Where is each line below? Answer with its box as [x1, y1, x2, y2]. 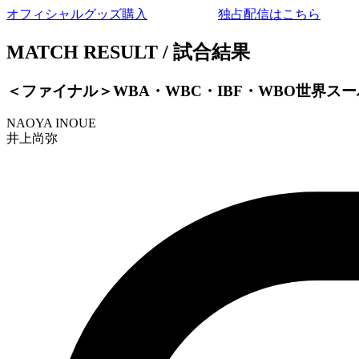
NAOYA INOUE [6, 116, 96, 131]
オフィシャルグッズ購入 [6, 6, 147, 21]
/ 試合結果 [163, 41, 250, 63]
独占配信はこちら [218, 6, 321, 21]
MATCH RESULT [6, 41, 158, 63]
